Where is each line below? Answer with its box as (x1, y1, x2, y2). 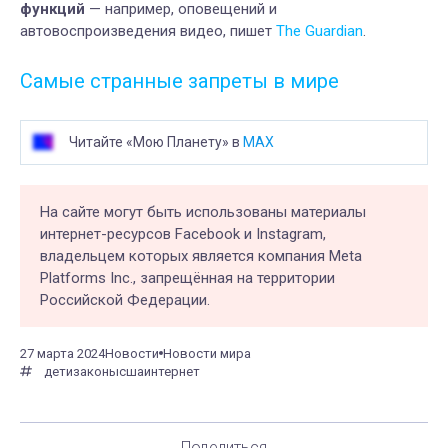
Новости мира (163, 345, 251, 361)
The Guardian (276, 21, 363, 40)
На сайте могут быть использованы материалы (40, 202, 366, 221)
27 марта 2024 (20, 345, 105, 361)
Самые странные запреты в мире (20, 68, 339, 93)
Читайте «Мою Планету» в (69, 133, 243, 150)
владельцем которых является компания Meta (40, 246, 362, 265)
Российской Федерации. (40, 290, 210, 309)
